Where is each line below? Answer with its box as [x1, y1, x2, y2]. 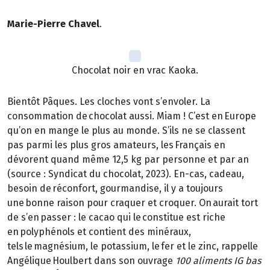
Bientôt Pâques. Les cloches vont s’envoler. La [7, 96, 210, 108]
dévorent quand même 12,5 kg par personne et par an [7, 154, 249, 166]
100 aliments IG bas [175, 255, 261, 267]
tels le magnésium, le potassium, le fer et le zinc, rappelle [7, 240, 258, 253]
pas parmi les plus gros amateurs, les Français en [7, 139, 225, 151]
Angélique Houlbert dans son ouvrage [7, 255, 175, 267]
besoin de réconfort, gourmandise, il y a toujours [7, 183, 223, 195]
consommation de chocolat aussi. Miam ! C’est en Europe [7, 110, 256, 122]
